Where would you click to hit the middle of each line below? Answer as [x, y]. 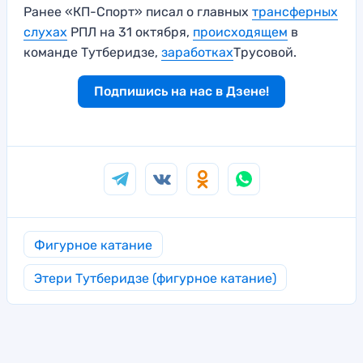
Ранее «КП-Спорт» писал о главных [138, 12]
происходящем [240, 32]
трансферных [295, 12]
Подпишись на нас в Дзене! [181, 92]
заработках [197, 53]
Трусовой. [265, 53]
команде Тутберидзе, [92, 53]
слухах [45, 32]
